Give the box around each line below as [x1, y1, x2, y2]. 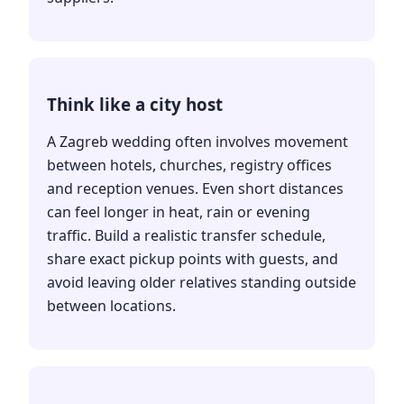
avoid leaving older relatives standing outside [47, 271, 356, 292]
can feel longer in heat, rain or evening [47, 201, 310, 222]
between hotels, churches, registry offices [47, 154, 332, 175]
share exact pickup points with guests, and [47, 248, 338, 269]
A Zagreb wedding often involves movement [47, 131, 348, 151]
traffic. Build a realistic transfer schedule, [47, 225, 326, 245]
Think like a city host [47, 92, 223, 115]
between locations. [47, 295, 176, 316]
